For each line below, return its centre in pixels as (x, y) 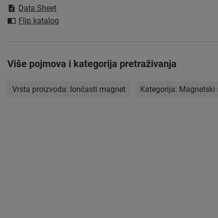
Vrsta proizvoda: (41, 90)
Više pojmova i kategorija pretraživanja (92, 64)
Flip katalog (39, 21)
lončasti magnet (98, 90)
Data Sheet (37, 8)
